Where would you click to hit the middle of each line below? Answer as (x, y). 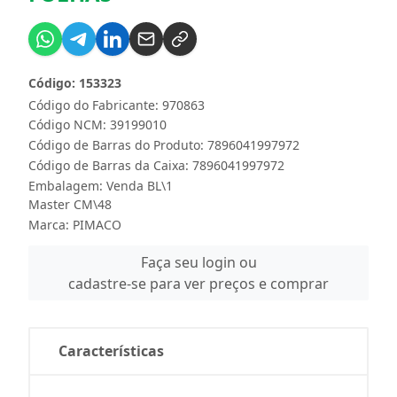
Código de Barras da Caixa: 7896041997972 (156, 165)
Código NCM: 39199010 (97, 125)
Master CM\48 (70, 204)
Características (111, 351)
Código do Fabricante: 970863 (117, 105)
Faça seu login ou (198, 262)
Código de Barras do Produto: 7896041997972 (164, 145)
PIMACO (97, 225)
